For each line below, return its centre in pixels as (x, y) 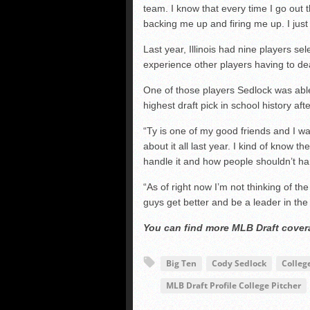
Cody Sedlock (239, 264)
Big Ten (181, 264)
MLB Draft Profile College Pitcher (234, 286)
